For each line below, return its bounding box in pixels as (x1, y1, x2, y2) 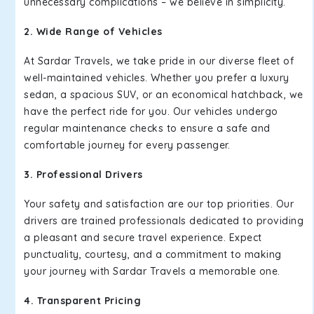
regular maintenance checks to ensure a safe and (24, 122, 271, 135)
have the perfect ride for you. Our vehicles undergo (24, 105, 278, 118)
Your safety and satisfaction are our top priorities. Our (24, 198, 294, 210)
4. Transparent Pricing (24, 294, 141, 307)
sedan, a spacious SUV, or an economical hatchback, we (24, 88, 303, 101)
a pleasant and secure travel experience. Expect (24, 231, 262, 244)
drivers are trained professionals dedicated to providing (24, 214, 303, 227)
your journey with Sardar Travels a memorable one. (24, 265, 280, 278)
